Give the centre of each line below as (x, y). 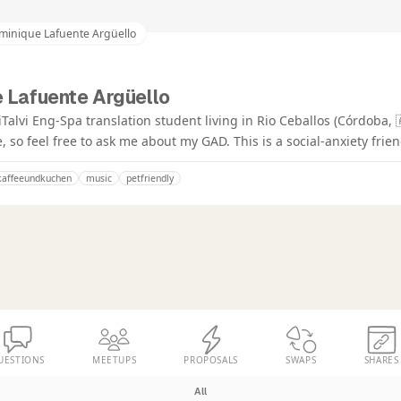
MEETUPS (115, 360)
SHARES (381, 360)
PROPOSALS (211, 360)
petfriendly (150, 179)
